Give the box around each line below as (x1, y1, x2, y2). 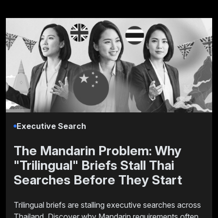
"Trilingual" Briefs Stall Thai (14, 158, 174, 173)
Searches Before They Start (14, 172, 182, 188)
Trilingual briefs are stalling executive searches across (14, 200, 201, 210)
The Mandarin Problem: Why (14, 143, 182, 159)
